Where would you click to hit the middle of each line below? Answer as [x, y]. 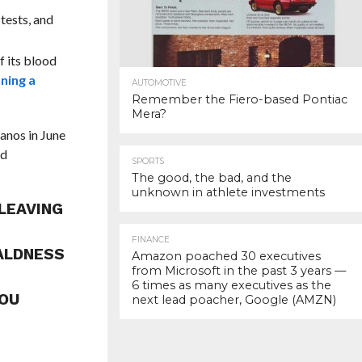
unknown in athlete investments [228, 192]
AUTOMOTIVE [159, 83]
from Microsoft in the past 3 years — [239, 271]
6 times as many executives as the [232, 285]
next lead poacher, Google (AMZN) [234, 300]
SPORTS [148, 161]
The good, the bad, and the [212, 178]
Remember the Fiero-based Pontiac [240, 99]
